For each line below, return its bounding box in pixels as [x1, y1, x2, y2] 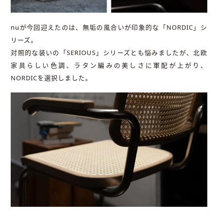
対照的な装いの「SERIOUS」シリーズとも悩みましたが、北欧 [11, 48, 207, 57]
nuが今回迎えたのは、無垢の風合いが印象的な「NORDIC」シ [11, 22, 207, 32]
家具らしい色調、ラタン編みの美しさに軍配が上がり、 [11, 60, 207, 70]
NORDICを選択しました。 [11, 73, 92, 82]
